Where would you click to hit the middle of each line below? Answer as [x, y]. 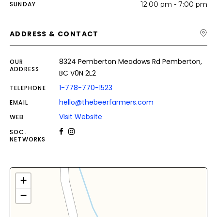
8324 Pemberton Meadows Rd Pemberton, [131, 62]
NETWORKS [28, 139]
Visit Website [81, 117]
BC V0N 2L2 [77, 73]
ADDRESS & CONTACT [54, 34]
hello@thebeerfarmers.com [106, 102]
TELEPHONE [28, 88]
